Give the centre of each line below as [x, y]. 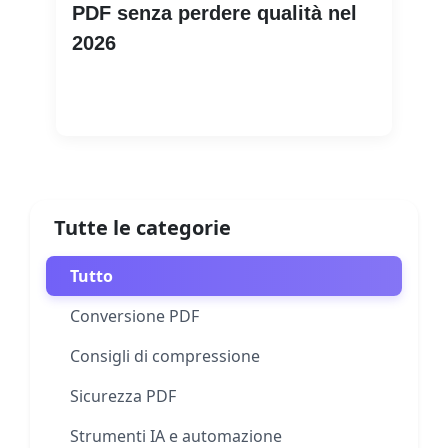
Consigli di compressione [164, 355]
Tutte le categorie [142, 227]
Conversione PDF [134, 315]
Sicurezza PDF [122, 395]
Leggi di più [129, 100]
